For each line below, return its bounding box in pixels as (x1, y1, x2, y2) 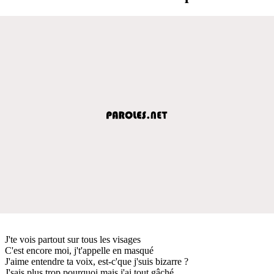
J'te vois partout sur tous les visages (5, 234, 141, 245)
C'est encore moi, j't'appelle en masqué (5, 245, 154, 256)
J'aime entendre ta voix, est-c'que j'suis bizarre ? (5, 256, 188, 267)
